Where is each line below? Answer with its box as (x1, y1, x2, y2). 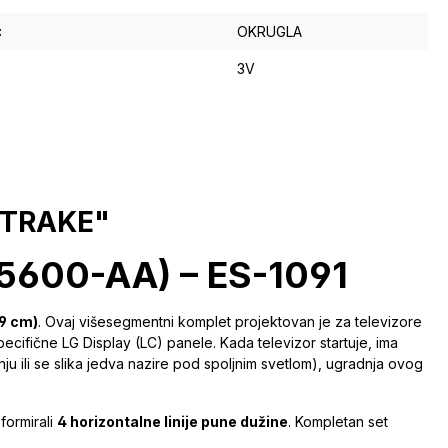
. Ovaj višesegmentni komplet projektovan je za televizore (38, 313, 422, 331)
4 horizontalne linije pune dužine (57, 413, 288, 431)
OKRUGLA (237, 23, 302, 41)
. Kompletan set (288, 413, 388, 431)
